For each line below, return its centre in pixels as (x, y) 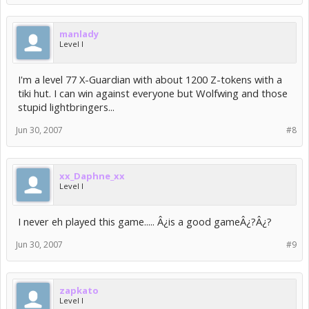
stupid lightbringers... (66, 107)
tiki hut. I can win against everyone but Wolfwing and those (153, 93)
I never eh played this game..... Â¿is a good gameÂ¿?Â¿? (145, 221)
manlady (79, 34)
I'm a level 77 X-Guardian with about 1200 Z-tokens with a (150, 79)
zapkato (79, 290)
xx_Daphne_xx (92, 176)
